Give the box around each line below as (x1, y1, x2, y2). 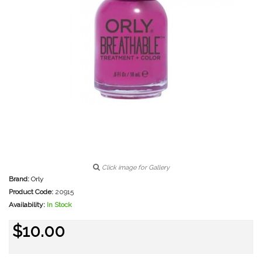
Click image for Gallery (99, 164, 170, 171)
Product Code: (9, 188, 53, 196)
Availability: (9, 201, 45, 209)
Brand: (9, 175, 29, 183)
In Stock (47, 201, 72, 209)
